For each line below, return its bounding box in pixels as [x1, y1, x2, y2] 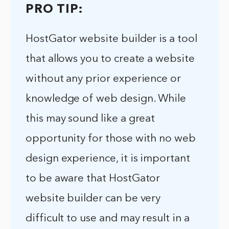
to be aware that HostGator [26, 173, 161, 185]
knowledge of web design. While [26, 94, 187, 105]
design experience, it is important [26, 153, 190, 165]
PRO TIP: [26, 4, 83, 16]
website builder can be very [26, 193, 161, 204]
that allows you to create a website [26, 54, 195, 65]
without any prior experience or [26, 74, 181, 85]
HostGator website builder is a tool [26, 34, 197, 45]
